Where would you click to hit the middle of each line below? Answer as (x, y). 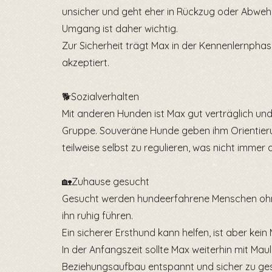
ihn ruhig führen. (97, 216)
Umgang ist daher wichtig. (120, 29)
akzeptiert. (86, 63)
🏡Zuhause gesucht (106, 182)
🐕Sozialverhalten (100, 97)
